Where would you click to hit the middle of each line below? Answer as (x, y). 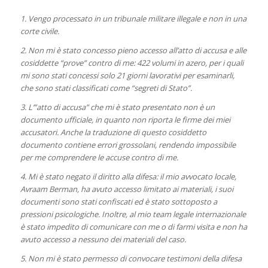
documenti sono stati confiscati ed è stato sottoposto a (118, 201)
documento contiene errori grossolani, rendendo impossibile (128, 144)
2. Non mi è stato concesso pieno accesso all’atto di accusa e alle (133, 50)
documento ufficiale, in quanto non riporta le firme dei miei (125, 119)
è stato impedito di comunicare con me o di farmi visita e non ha (133, 226)
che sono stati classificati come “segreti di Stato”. (106, 88)
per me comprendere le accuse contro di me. (99, 157)
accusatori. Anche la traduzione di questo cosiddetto (113, 132)
